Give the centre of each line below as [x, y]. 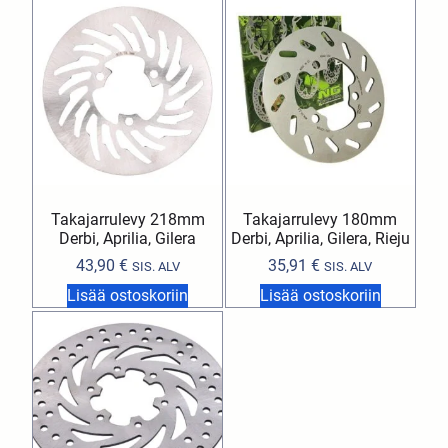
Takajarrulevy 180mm [320, 219]
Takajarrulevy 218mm [127, 219]
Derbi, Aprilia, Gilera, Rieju [320, 238]
